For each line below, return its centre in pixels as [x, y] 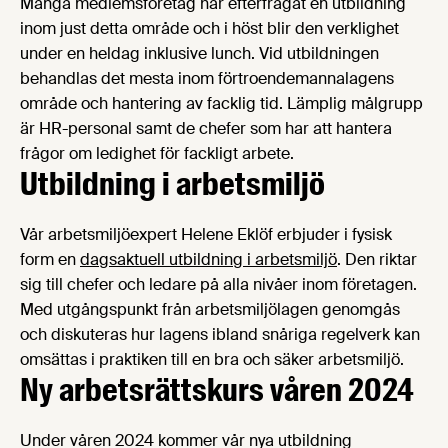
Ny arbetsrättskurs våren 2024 [217, 389]
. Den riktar [377, 259]
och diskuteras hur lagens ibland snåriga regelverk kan [220, 334]
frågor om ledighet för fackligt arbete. [157, 153]
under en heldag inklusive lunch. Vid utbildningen [199, 53]
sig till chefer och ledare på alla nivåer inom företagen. [218, 284]
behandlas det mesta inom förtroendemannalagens [207, 78]
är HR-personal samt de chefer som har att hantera [206, 128]
